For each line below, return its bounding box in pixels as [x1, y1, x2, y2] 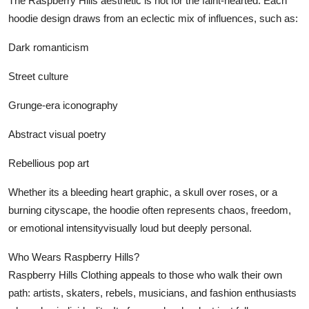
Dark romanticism [8, 41, 89, 53]
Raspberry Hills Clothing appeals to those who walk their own [8, 268, 282, 281]
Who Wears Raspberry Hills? [8, 250, 139, 263]
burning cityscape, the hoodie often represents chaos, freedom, [8, 203, 291, 216]
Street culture [8, 70, 68, 82]
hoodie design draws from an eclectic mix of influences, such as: [8, 12, 298, 24]
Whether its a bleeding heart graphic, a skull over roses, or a [8, 186, 277, 198]
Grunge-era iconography [8, 99, 118, 111]
